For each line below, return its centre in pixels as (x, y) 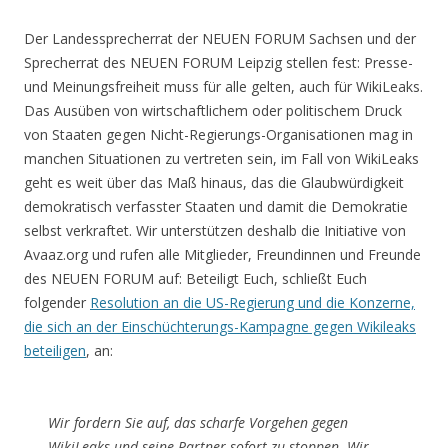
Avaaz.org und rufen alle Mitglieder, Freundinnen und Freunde (222, 255)
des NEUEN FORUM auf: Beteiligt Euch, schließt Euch (195, 279)
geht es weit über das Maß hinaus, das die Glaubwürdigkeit (214, 183)
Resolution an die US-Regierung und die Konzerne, (252, 303)
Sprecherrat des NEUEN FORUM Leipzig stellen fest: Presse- (218, 63)
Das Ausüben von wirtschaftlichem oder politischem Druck (213, 111)
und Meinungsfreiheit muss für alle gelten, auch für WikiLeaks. (223, 87)
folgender (57, 303)
